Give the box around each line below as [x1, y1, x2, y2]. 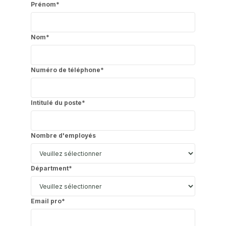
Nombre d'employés [30, 132, 96, 140]
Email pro [30, 197, 62, 205]
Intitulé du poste [30, 99, 82, 107]
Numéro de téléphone [30, 66, 100, 74]
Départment [30, 164, 69, 173]
